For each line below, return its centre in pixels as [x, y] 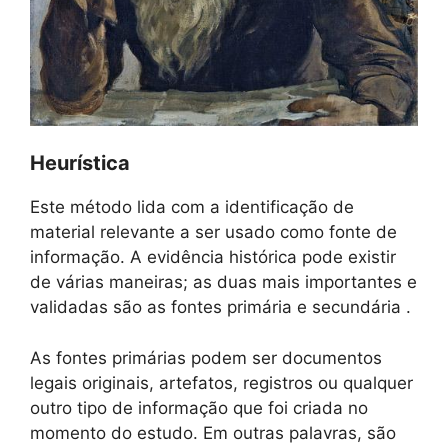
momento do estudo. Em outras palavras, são [213, 432]
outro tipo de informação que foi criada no [199, 407]
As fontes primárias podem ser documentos [206, 357]
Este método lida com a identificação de [192, 207]
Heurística [80, 163]
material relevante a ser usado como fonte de [213, 232]
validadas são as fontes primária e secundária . [220, 307]
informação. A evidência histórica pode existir [213, 257]
